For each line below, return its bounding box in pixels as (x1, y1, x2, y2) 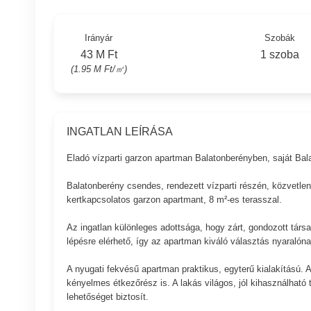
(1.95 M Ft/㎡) (70, 63, 127, 74)
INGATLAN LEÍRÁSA (66, 125, 173, 137)
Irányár (85, 32, 113, 43)
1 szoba (260, 48, 300, 60)
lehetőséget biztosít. (66, 291, 149, 302)
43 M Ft (80, 48, 117, 60)
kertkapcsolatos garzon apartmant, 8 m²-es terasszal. (66, 194, 282, 205)
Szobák (264, 32, 296, 43)
